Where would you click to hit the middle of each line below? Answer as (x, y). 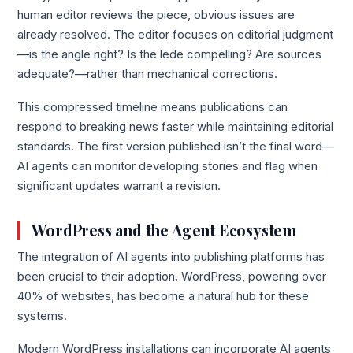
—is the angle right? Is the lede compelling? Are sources (170, 55)
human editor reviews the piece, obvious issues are (156, 15)
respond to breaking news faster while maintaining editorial (176, 126)
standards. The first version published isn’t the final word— (176, 146)
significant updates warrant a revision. (119, 186)
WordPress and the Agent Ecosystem (164, 230)
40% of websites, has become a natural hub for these (163, 297)
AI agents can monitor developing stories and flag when (168, 166)
